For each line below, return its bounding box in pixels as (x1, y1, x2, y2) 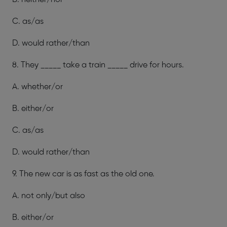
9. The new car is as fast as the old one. (12, 170, 155, 178)
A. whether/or (12, 83, 67, 91)
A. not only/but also (12, 192, 89, 200)
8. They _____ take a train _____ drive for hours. (12, 61, 184, 69)
